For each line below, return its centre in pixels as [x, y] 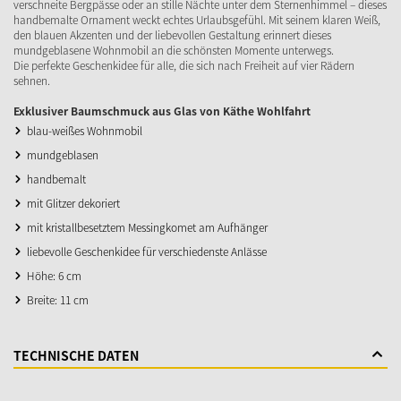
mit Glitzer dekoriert [73, 204]
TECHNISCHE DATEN [76, 356]
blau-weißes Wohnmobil [85, 131]
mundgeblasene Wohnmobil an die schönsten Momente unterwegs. [174, 51]
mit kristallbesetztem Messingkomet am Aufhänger [147, 228]
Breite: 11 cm [58, 300]
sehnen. [32, 81]
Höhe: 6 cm [54, 276]
